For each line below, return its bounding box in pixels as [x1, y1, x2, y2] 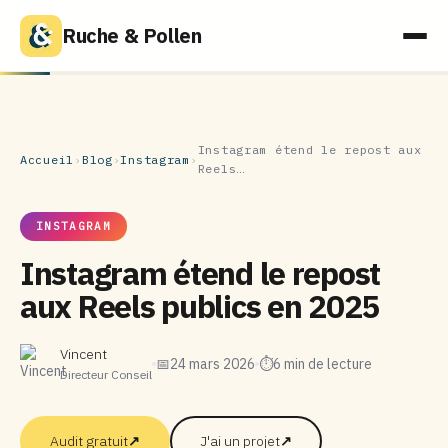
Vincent [60, 345, 107, 363]
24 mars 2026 [170, 354, 255, 373]
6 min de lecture [273, 354, 372, 373]
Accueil [20, 151, 75, 167]
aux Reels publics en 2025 [20, 285, 379, 327]
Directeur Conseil [60, 367, 152, 382]
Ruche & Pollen [62, 21, 202, 49]
